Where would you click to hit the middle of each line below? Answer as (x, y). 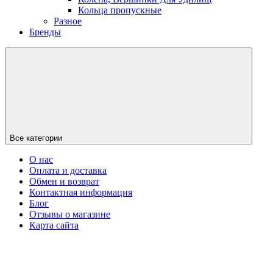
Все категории (36, 138)
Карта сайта (54, 225)
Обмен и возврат (64, 181)
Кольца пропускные (120, 10)
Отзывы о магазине (70, 214)
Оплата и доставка (68, 170)
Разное (68, 21)
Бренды (45, 32)
